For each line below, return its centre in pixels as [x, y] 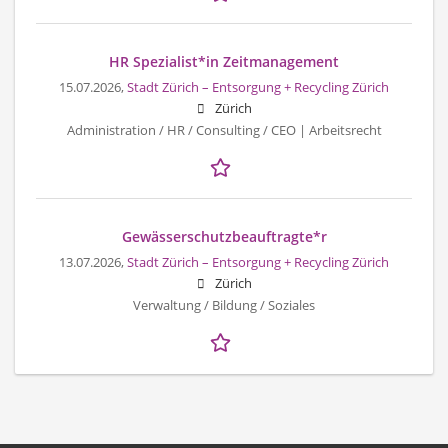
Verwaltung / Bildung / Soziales [224, 305]
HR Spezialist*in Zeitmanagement [224, 61]
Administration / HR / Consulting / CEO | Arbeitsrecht [224, 130]
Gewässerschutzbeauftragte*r [224, 236]
